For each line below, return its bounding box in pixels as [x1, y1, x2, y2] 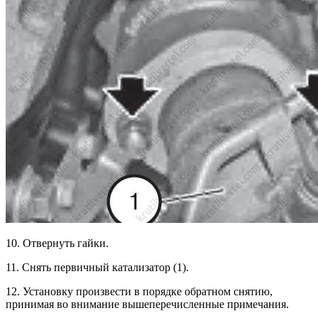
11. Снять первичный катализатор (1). [6, 261, 189, 274]
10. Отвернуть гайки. [6, 237, 109, 250]
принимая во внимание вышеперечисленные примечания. [6, 298, 289, 311]
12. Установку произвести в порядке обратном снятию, [6, 285, 273, 298]
